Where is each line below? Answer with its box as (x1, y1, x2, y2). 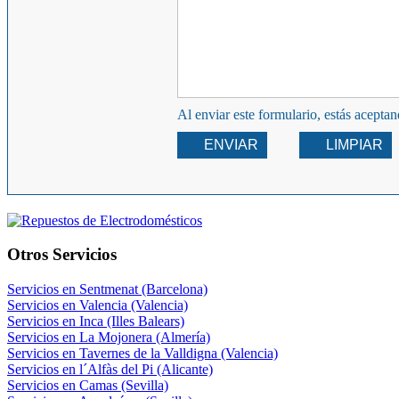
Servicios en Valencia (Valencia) (7, 297, 188, 313)
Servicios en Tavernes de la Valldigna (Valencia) (7, 346, 278, 362)
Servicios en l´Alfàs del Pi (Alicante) (7, 362, 213, 378)
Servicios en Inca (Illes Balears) (7, 313, 184, 330)
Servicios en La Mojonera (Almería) (7, 330, 210, 346)
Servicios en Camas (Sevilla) (7, 378, 168, 394)
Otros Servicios (7, 245, 117, 265)
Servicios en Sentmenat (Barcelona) (7, 281, 208, 297)
